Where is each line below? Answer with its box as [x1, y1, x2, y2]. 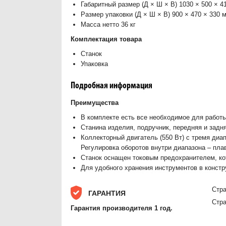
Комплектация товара [71, 35, 142, 43]
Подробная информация [71, 81, 153, 91]
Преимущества [71, 98, 119, 106]
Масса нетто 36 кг [81, 20, 136, 28]
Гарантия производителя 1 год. [71, 204, 173, 212]
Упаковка [81, 60, 108, 68]
